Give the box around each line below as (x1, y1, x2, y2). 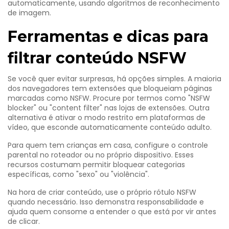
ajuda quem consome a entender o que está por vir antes (8, 207, 216, 217)
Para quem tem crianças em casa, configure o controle (8, 140, 208, 150)
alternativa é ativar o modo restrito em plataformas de (8, 112, 205, 123)
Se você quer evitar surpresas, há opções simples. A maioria (8, 74, 221, 84)
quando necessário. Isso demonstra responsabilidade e (8, 197, 204, 207)
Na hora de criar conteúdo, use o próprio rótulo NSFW (8, 187, 196, 197)
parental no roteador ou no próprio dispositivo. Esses (8, 150, 194, 160)
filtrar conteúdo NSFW (8, 49, 187, 67)
